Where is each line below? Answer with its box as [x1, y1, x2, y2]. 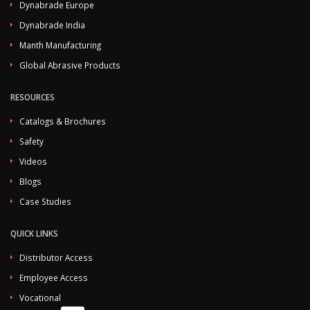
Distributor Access [19, 252, 93, 263]
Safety [19, 136, 44, 147]
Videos [19, 156, 47, 167]
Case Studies [19, 196, 71, 207]
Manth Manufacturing [19, 39, 101, 51]
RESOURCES [10, 91, 55, 102]
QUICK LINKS [10, 228, 58, 239]
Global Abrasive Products [19, 60, 120, 71]
